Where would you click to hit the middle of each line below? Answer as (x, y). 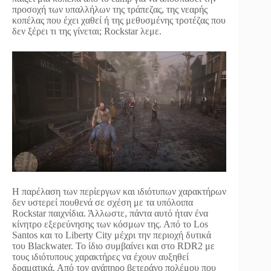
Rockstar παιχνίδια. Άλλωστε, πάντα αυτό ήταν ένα (110, 214)
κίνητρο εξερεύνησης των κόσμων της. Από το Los (110, 224)
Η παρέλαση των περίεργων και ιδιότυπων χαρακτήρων (119, 192)
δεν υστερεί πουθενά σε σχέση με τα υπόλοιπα (103, 203)
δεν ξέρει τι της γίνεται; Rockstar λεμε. (87, 31)
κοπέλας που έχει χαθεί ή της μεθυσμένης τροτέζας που (119, 20)
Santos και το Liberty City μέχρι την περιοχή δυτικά (112, 235)
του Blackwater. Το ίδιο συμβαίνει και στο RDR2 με (113, 246)
